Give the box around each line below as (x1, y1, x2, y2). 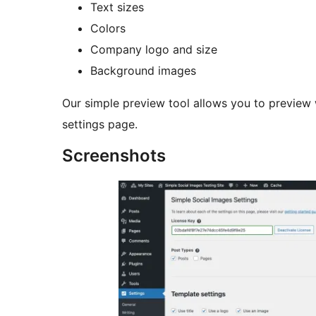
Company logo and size (90, 42, 217, 57)
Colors (90, 21, 126, 36)
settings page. (62, 117, 138, 132)
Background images (90, 63, 196, 78)
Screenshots (62, 145, 166, 166)
